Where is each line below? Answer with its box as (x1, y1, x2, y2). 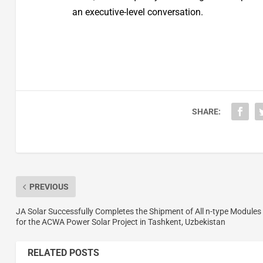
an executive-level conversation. (72, 6, 204, 18)
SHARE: (191, 107, 221, 117)
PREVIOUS (29, 182, 69, 192)
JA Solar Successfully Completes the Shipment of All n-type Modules (15, 207, 261, 217)
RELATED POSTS (27, 247, 99, 259)
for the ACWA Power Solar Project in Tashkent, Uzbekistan (15, 217, 225, 227)
